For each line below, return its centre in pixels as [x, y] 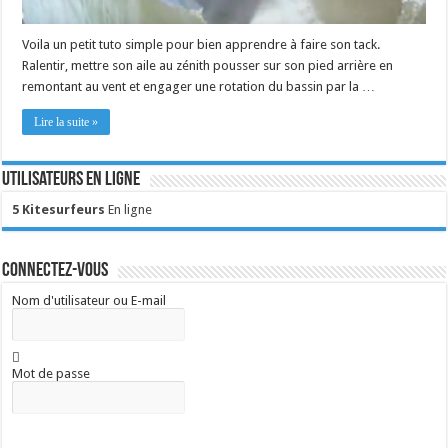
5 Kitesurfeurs [59, 210]
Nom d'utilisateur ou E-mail [89, 301]
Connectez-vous [55, 271]
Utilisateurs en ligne [71, 180]
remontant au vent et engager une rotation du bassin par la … [199, 87]
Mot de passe [51, 374]
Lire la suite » [66, 122]
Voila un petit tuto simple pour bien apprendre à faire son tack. [201, 45]
